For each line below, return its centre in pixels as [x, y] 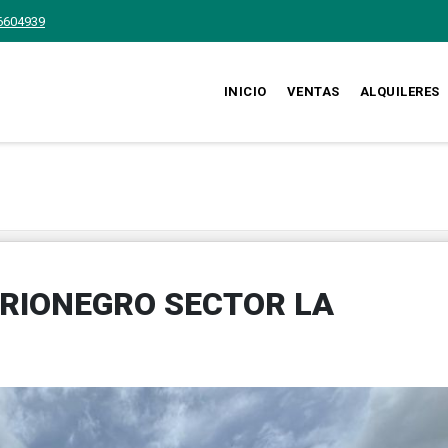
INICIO [245, 91]
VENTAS [313, 91]
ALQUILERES [399, 91]
